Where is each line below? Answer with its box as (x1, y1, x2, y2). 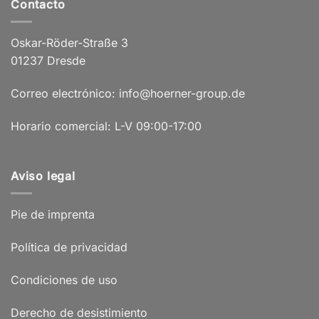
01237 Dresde (11, 53, 85, 68)
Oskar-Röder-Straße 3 (11, 36, 128, 51)
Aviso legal (11, 168, 75, 183)
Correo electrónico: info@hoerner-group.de (11, 86, 245, 101)
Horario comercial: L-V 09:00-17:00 (11, 119, 202, 134)
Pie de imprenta (11, 207, 95, 222)
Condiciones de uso (11, 272, 117, 287)
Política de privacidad (11, 240, 127, 255)
